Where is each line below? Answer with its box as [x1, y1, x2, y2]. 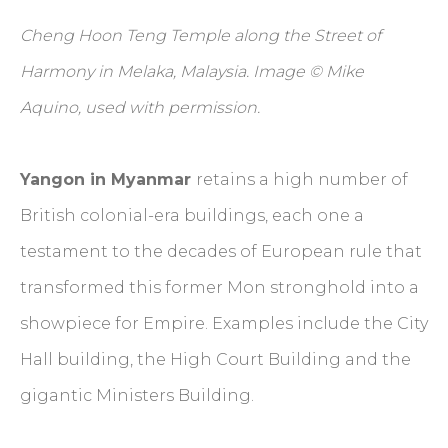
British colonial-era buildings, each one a [20, 206, 364, 226]
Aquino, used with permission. [20, 98, 260, 118]
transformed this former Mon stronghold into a [20, 278, 419, 298]
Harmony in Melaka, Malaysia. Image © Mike [20, 62, 364, 82]
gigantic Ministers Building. [20, 386, 254, 406]
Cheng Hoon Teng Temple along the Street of [20, 26, 381, 46]
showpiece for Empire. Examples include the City [20, 314, 428, 334]
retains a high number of [196, 170, 408, 190]
